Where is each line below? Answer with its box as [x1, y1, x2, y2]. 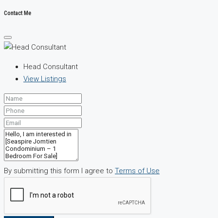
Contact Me [4, 9, 31, 17]
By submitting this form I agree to [4, 166, 115, 175]
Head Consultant [23, 62, 78, 71]
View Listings [23, 74, 66, 83]
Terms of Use [115, 166, 160, 175]
